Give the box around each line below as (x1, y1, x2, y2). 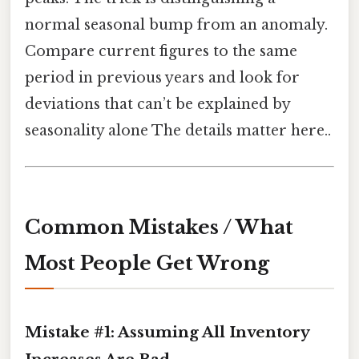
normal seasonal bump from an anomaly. (25, 16, 328, 34)
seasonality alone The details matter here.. (25, 122, 331, 140)
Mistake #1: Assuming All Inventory (25, 323, 309, 342)
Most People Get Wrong (25, 252, 269, 276)
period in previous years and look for (25, 69, 300, 87)
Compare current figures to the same (25, 42, 297, 61)
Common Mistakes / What (25, 216, 293, 240)
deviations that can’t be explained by (25, 95, 290, 114)
